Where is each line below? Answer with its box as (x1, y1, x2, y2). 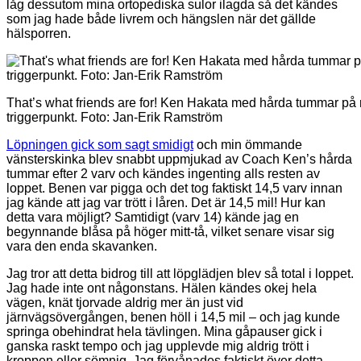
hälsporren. (6, 26, 71, 40)
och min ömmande (193, 137, 302, 151)
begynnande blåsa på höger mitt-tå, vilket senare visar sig (6, 224, 334, 239)
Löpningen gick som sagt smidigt (6, 137, 193, 151)
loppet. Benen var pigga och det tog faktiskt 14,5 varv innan (6, 180, 342, 195)
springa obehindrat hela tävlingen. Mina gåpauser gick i (6, 324, 322, 338)
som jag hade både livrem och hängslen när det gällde (6, 11, 316, 26)
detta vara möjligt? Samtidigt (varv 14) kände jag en (6, 210, 299, 224)
